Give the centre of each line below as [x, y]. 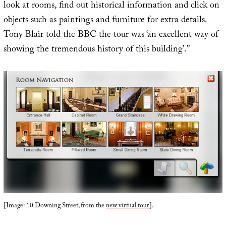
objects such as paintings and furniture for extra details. [105, 21]
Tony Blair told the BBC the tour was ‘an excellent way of [111, 36]
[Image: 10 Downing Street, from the [54, 207]
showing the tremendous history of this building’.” [96, 50]
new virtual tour [127, 207]
